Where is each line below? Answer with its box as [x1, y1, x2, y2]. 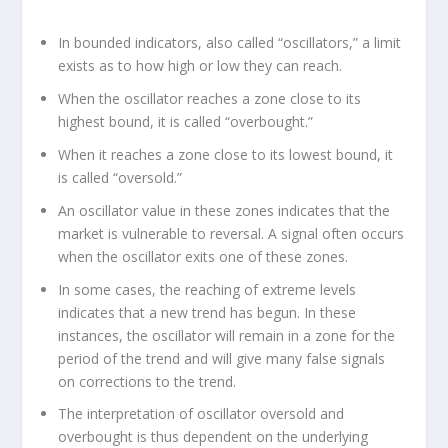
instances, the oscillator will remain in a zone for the [58, 325, 396, 345]
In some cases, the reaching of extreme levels [58, 279, 357, 299]
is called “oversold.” [58, 167, 183, 187]
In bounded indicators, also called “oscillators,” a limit [58, 33, 402, 53]
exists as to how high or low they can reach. [58, 56, 343, 76]
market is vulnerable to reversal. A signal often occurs [58, 223, 405, 243]
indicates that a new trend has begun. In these [58, 302, 357, 322]
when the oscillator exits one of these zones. [58, 246, 349, 266]
